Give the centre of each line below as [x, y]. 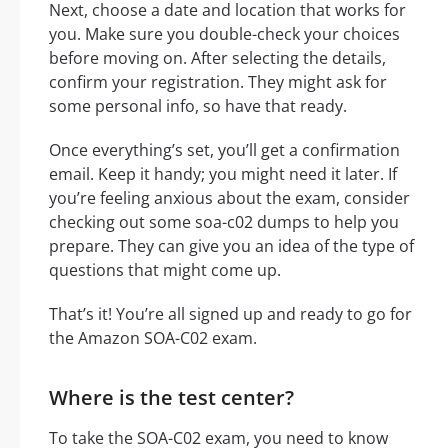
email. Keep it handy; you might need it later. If [223, 173]
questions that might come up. [165, 269]
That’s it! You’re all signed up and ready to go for [230, 313]
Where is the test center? [171, 397]
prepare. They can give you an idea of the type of [231, 245]
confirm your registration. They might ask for [218, 81]
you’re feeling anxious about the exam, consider [229, 197]
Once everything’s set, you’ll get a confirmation [224, 149]
